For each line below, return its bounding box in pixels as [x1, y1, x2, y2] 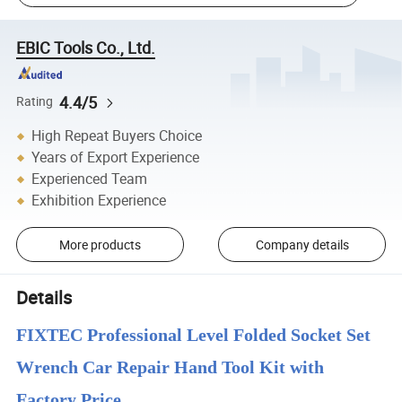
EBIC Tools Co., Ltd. [16, 36, 156, 58]
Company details [255, 235, 349, 253]
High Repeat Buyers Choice [31, 126, 203, 146]
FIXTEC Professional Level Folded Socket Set [16, 325, 371, 345]
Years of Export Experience [31, 147, 200, 168]
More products [58, 235, 141, 253]
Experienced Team [31, 169, 148, 189]
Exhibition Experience [31, 190, 167, 211]
